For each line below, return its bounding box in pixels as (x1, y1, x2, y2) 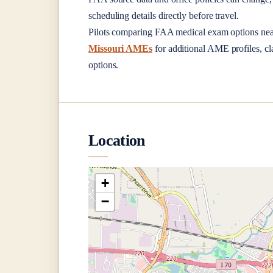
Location (88, 130, 145, 149)
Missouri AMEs (88, 43, 153, 54)
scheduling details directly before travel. (88, 10, 239, 21)
